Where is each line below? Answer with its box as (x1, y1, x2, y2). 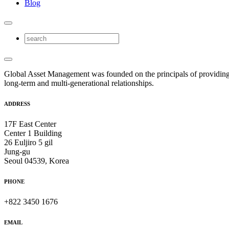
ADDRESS (4, 100, 30, 107)
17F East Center (4, 119, 56, 128)
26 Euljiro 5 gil (4, 138, 53, 147)
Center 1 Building (4, 128, 62, 138)
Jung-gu (4, 147, 30, 156)
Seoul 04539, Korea (4, 156, 69, 165)
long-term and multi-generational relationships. (4, 78, 154, 87)
